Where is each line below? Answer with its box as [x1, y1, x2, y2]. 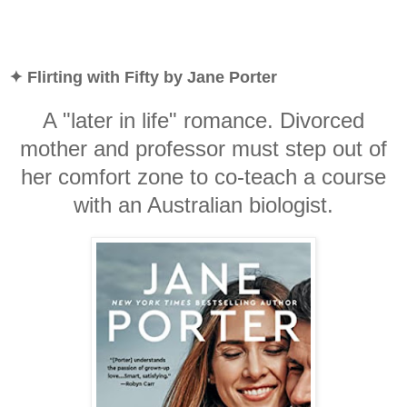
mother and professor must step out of [20, 135, 387, 161]
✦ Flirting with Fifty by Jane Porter [9, 67, 277, 86]
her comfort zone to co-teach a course [21, 164, 386, 189]
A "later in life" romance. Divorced [43, 107, 364, 133]
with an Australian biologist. [74, 192, 333, 217]
